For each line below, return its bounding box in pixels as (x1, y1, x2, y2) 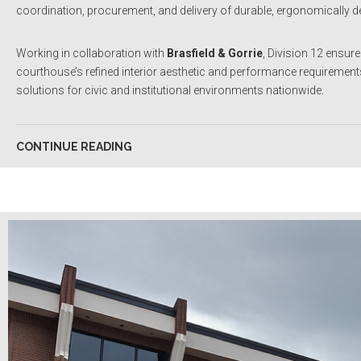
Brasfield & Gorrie (167, 47, 263, 60)
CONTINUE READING (16, 140, 132, 154)
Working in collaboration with (16, 47, 167, 60)
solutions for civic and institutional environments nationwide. (16, 84, 324, 98)
